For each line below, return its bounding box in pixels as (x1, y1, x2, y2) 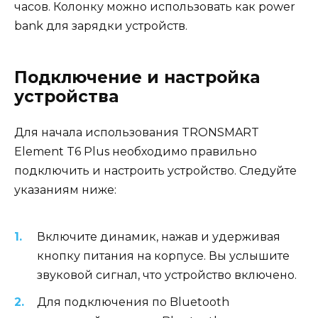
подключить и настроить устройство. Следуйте (14, 164, 297, 178)
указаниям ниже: (14, 183, 116, 197)
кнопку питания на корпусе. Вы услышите (37, 248, 290, 263)
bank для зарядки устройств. (14, 19, 187, 33)
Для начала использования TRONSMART (14, 126, 259, 140)
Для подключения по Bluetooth (37, 295, 229, 309)
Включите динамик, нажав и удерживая (37, 229, 280, 243)
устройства (14, 87, 119, 107)
